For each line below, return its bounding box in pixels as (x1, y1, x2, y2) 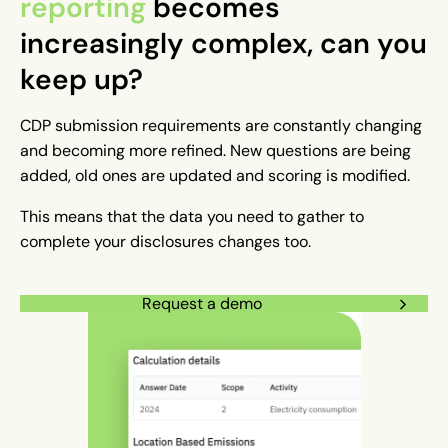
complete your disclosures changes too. (20, 232, 319, 252)
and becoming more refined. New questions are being (20, 141, 411, 161)
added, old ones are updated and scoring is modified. (20, 166, 418, 186)
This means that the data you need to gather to (20, 207, 364, 227)
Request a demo (142, 294, 262, 314)
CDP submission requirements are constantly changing (20, 116, 422, 136)
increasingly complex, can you (20, 25, 427, 62)
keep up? (20, 61, 143, 98)
